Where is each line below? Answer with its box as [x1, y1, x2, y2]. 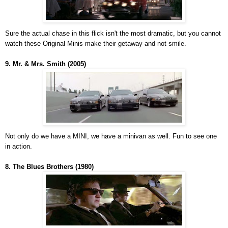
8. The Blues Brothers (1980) [5, 163, 94, 171]
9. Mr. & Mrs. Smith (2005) [5, 60, 86, 68]
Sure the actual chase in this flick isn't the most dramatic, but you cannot [5, 30, 221, 38]
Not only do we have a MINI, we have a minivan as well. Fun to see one [5, 132, 217, 140]
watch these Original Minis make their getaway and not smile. [5, 40, 186, 48]
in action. [5, 142, 32, 151]
